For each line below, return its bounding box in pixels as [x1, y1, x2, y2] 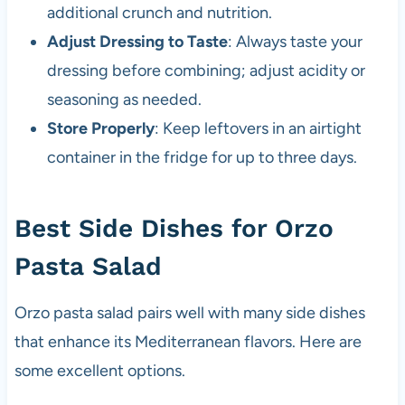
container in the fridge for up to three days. [46, 147, 357, 168]
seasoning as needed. [46, 89, 202, 110]
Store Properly [46, 118, 155, 139]
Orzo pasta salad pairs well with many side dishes [14, 303, 365, 324]
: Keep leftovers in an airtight [154, 118, 362, 139]
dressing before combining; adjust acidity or [46, 61, 365, 81]
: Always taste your [227, 32, 363, 52]
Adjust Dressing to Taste [46, 32, 228, 52]
